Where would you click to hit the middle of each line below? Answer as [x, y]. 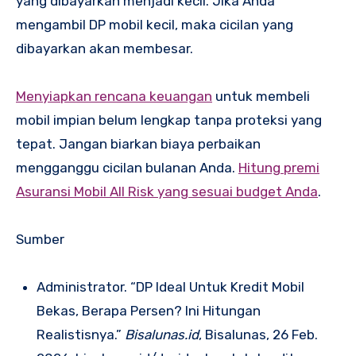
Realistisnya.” [80, 334]
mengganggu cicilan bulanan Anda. [127, 167]
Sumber [40, 239]
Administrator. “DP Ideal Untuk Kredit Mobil [170, 286]
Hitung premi [279, 167]
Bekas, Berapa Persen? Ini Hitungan [148, 310]
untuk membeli [261, 96]
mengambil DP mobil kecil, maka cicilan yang [155, 24]
